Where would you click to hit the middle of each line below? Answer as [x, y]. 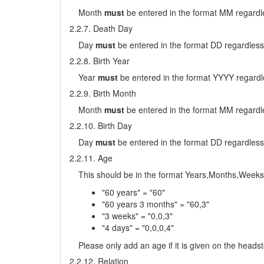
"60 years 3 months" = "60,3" [156, 204]
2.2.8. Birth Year [100, 61]
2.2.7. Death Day [101, 28]
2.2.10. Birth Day [101, 126]
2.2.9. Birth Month [103, 93]
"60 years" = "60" [133, 192]
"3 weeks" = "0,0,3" [137, 216]
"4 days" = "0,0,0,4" [138, 227]
